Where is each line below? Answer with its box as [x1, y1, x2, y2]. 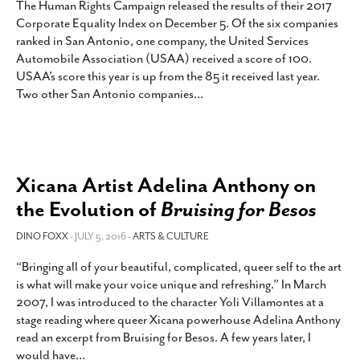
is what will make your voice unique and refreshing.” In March [16, 276, 326, 292]
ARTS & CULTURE [133, 230, 209, 243]
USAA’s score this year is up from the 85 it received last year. [16, 68, 320, 84]
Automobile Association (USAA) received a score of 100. [16, 51, 312, 67]
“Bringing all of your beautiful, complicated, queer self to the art [16, 259, 342, 275]
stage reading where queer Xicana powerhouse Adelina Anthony [16, 312, 341, 328]
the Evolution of [16, 196, 161, 223]
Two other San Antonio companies [16, 86, 194, 102]
